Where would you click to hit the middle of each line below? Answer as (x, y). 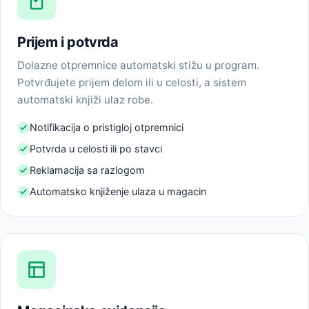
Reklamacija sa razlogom (87, 170)
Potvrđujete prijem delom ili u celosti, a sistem (132, 83)
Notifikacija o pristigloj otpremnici (107, 128)
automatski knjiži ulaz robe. (85, 100)
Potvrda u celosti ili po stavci (96, 149)
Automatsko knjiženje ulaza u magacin (118, 192)
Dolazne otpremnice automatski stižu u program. (138, 66)
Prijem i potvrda (68, 42)
